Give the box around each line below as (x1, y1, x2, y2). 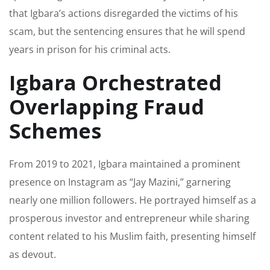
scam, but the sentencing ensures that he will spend (9, 24, 245, 38)
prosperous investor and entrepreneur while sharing (9, 211, 250, 225)
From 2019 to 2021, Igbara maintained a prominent (9, 157, 240, 171)
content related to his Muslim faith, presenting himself (9, 229, 256, 243)
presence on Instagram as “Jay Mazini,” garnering (9, 175, 231, 189)
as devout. (9, 247, 56, 261)
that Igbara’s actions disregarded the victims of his (9, 6, 238, 20)
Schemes (9, 116, 101, 145)
